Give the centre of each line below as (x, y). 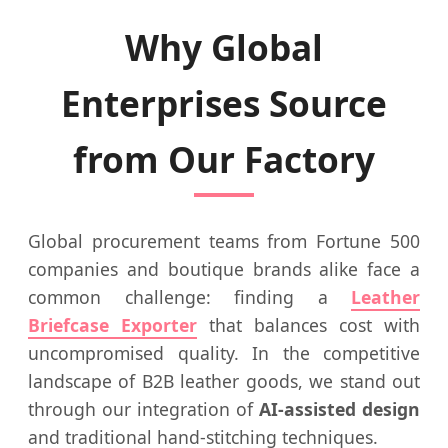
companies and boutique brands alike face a (224, 268)
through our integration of (143, 408)
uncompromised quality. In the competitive (224, 352)
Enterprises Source (224, 102)
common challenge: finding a (189, 296)
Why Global (224, 46)
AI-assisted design (339, 408)
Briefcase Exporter (112, 324)
